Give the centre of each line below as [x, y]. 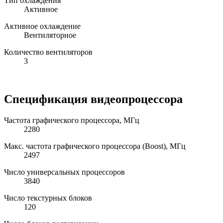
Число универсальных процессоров [64, 172]
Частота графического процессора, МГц [72, 120]
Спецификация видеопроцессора [93, 99]
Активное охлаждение [42, 26]
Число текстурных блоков [48, 198]
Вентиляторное [50, 35]
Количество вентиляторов [48, 52]
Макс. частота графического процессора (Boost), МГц [95, 146]
